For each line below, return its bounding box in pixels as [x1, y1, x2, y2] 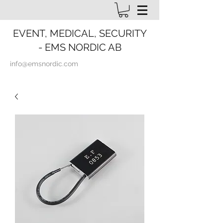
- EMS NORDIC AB [38, 41, 121, 54]
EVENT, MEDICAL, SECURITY [12, 27, 147, 40]
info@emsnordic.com [10, 60, 78, 68]
